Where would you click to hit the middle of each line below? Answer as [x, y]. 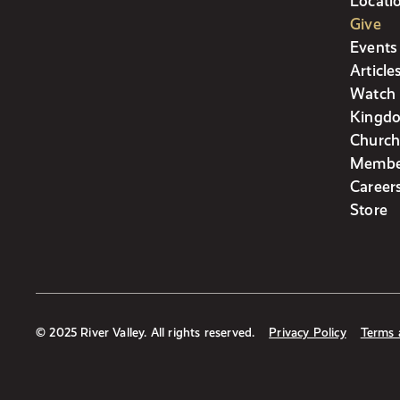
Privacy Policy [308, 333]
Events [374, 46]
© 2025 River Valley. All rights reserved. [146, 333]
